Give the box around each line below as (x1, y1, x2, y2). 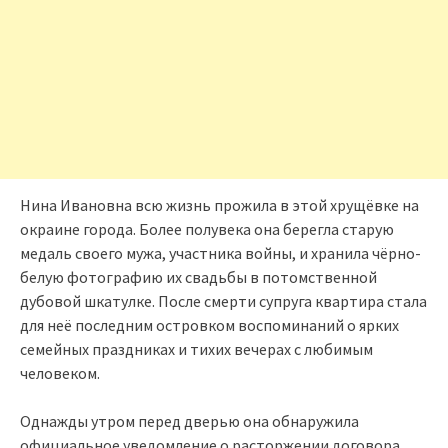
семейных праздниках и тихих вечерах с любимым (20, 338, 373, 359)
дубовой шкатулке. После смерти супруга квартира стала (20, 290, 427, 311)
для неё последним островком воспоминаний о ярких (20, 314, 399, 335)
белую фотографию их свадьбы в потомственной (20, 266, 377, 287)
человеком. (20, 362, 100, 383)
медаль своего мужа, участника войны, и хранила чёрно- (20, 242, 421, 263)
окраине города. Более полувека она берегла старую (20, 218, 394, 239)
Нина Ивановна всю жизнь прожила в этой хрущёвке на (20, 194, 419, 215)
